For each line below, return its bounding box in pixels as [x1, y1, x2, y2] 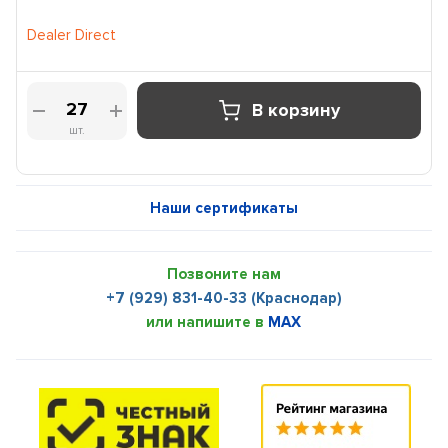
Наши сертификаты [149, 199, 298, 217]
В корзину [252, 98, 341, 121]
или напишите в [146, 313, 269, 331]
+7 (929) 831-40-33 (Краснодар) [105, 289, 342, 307]
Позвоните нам [166, 265, 281, 283]
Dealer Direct [27, 26, 117, 44]
